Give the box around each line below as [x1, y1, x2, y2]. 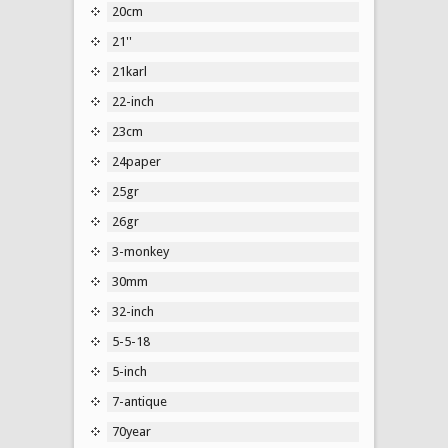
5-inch [112, 363, 147, 379]
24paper [112, 153, 161, 169]
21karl [112, 63, 147, 79]
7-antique [112, 393, 167, 409]
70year [112, 423, 151, 439]
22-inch [112, 93, 154, 109]
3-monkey [112, 243, 169, 259]
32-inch [112, 303, 154, 319]
